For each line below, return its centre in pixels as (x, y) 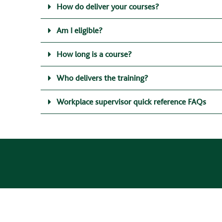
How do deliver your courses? (108, 7)
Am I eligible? (80, 30)
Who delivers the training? (102, 78)
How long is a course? (94, 54)
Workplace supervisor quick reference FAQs (131, 102)
